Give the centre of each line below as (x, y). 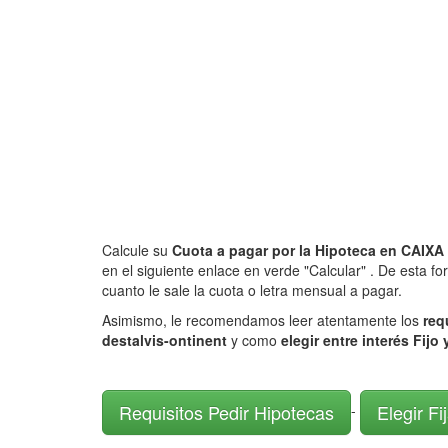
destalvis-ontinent (164, 340)
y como (252, 340)
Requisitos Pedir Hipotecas (226, 412)
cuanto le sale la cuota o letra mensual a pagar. (252, 290)
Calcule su (137, 250)
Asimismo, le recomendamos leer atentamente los (262, 320)
